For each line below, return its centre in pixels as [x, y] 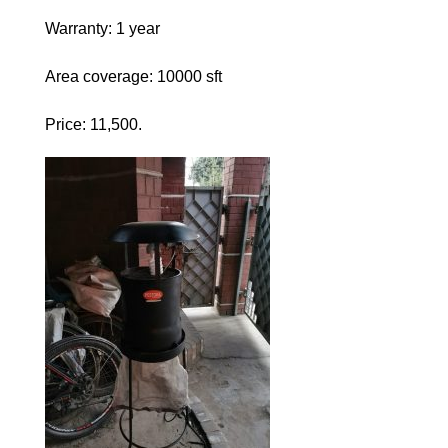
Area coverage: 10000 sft [133, 76]
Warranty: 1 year [102, 28]
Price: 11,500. [93, 124]
